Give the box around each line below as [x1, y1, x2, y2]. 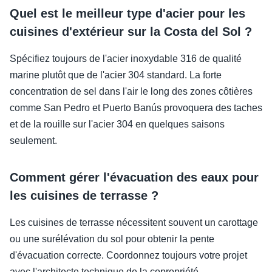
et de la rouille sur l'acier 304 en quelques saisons [10, 119, 225, 130]
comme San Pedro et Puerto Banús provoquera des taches [10, 103, 262, 114]
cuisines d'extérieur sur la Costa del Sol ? [10, 25, 252, 39]
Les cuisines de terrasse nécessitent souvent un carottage [10, 217, 258, 228]
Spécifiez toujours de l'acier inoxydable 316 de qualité [10, 53, 242, 64]
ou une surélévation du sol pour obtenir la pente [10, 234, 214, 245]
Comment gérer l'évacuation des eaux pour [10, 171, 259, 185]
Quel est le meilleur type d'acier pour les [10, 7, 245, 21]
